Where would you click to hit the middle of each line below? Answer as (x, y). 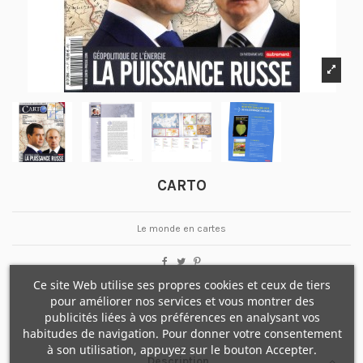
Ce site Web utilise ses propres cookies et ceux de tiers (181, 285)
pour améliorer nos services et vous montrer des (181, 301)
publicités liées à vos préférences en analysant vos (181, 317)
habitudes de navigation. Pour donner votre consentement (181, 333)
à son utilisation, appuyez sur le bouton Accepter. (181, 350)
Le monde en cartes (181, 229)
